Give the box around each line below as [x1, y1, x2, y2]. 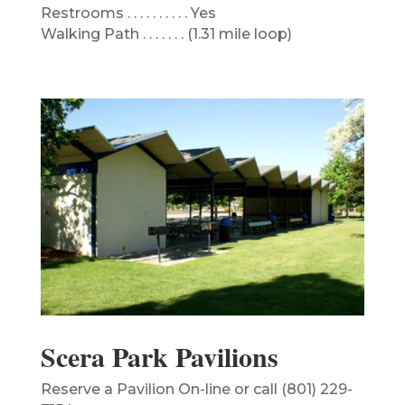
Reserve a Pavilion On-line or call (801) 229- [40, 380, 353, 398]
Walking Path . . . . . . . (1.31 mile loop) [40, 24, 292, 42]
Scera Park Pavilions [40, 335, 278, 376]
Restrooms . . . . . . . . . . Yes [40, 4, 216, 22]
